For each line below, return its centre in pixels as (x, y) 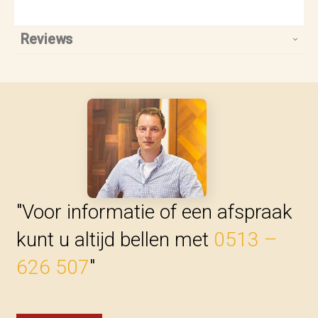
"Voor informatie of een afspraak (154, 212)
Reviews (46, 39)
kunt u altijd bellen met (115, 239)
